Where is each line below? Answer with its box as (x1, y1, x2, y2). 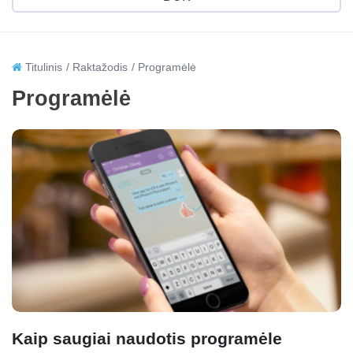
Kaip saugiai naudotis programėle (12, 329, 282, 348)
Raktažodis (72, 61, 128, 74)
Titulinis (22, 61, 62, 74)
